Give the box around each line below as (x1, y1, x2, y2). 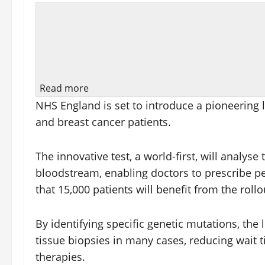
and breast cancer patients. (35, 114, 171, 129)
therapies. (35, 249, 85, 264)
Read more (40, 81, 89, 95)
